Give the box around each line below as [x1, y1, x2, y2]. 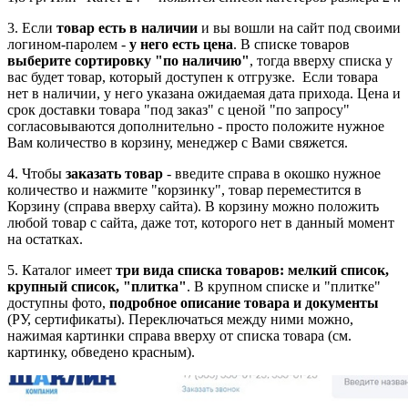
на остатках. [7, 231, 83, 248]
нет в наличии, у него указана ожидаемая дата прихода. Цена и [7, 86, 401, 102]
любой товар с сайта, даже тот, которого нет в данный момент [7, 215, 394, 231]
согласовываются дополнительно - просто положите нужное [7, 118, 384, 135]
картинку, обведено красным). [7, 344, 195, 361]
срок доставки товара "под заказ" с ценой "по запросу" [7, 102, 350, 118]
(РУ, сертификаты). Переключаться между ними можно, [7, 311, 353, 328]
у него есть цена [129, 36, 233, 53]
